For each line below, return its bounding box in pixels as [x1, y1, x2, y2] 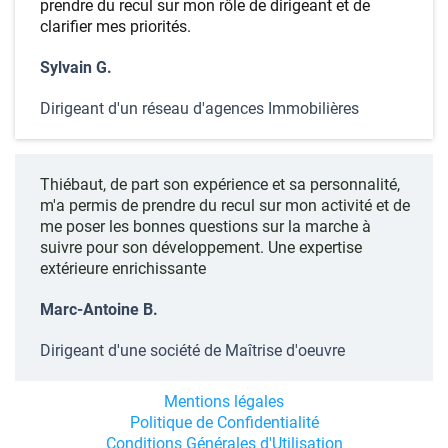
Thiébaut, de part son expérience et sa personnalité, [40, 174, 400, 194]
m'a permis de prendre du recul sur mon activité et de [40, 195, 410, 215]
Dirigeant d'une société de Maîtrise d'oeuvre [40, 340, 345, 360]
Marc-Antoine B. [40, 299, 158, 319]
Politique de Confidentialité [129, 412, 319, 432]
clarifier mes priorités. [40, 16, 191, 36]
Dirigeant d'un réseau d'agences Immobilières [40, 98, 359, 118]
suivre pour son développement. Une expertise [40, 237, 362, 257]
